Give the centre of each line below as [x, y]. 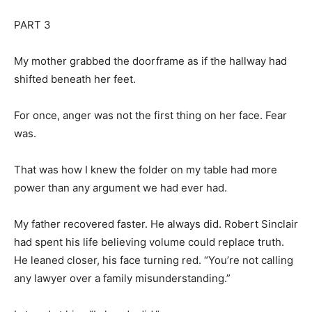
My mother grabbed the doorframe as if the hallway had [150, 61]
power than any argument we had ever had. [120, 187]
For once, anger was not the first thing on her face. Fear [150, 115]
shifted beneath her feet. [75, 79]
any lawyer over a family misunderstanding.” [122, 278]
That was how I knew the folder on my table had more [146, 169]
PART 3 [32, 24]
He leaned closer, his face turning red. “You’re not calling [154, 260]
